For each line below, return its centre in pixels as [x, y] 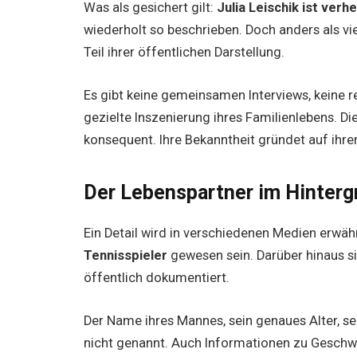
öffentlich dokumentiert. [157, 278]
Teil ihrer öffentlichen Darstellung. [184, 53]
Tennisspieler [126, 256]
